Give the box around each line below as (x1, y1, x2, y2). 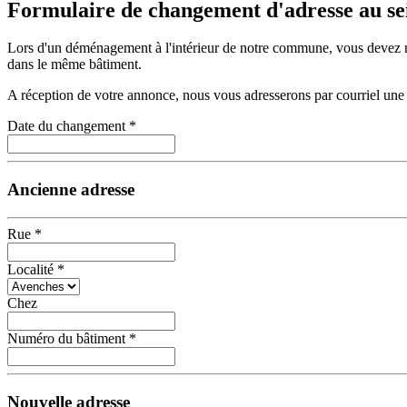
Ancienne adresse (7, 180, 134, 200)
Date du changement (7, 118, 125, 134)
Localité (7, 261, 54, 277)
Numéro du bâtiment (7, 330, 125, 346)
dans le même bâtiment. (7, 56, 142, 73)
